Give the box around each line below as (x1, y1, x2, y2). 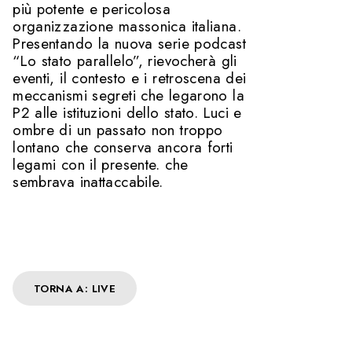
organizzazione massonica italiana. (13, 16, 241, 38)
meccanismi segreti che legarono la (13, 85, 244, 107)
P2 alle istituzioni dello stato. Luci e (13, 102, 242, 124)
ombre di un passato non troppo (13, 119, 223, 141)
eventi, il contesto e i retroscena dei (13, 68, 247, 90)
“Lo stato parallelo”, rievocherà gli (13, 50, 237, 72)
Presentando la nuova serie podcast (13, 33, 246, 55)
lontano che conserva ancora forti (13, 137, 233, 159)
